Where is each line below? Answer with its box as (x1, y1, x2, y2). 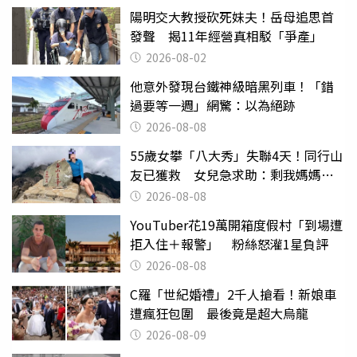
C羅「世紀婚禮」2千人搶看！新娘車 (130, 284, 336, 304)
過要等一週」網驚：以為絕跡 (130, 95, 296, 115)
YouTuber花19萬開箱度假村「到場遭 (130, 214, 343, 234)
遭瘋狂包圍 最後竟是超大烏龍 (130, 303, 308, 323)
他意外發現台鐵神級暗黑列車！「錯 (130, 76, 334, 96)
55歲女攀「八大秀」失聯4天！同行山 (130, 145, 343, 165)
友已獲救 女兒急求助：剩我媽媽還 (130, 164, 334, 184)
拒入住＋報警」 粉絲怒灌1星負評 (130, 233, 328, 253)
